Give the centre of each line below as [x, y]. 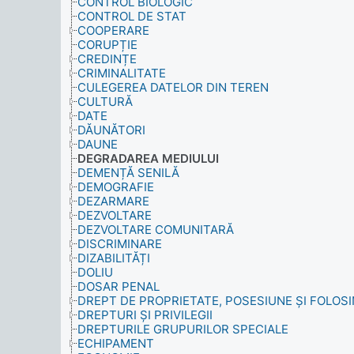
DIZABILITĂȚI [114, 258]
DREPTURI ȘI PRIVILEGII [145, 315]
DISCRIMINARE [120, 244]
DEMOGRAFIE [116, 187]
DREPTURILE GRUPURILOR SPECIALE [183, 329]
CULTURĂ [105, 102]
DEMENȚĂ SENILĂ [128, 173]
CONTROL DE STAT [132, 16]
